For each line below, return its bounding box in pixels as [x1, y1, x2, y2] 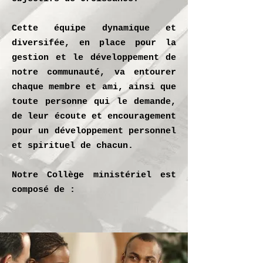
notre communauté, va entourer [12, 68, 176, 77]
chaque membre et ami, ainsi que [12, 82, 176, 92]
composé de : [12, 185, 75, 195]
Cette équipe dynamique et [12, 23, 176, 33]
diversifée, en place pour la [12, 38, 176, 48]
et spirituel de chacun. [12, 141, 133, 151]
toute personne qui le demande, [12, 97, 176, 107]
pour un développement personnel [12, 126, 176, 136]
